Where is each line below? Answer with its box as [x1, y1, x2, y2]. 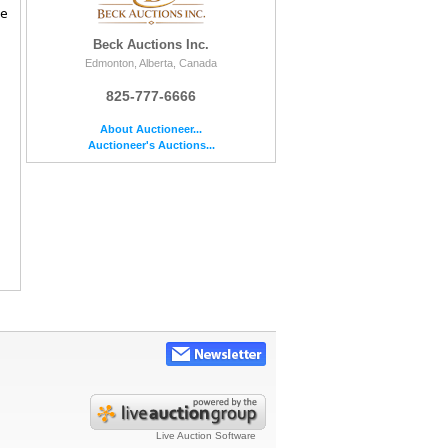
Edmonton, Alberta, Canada [85, 56, 217, 69]
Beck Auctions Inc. [93, 36, 209, 52]
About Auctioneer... [100, 122, 202, 135]
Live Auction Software [156, 430, 256, 442]
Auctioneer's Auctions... [87, 138, 215, 151]
